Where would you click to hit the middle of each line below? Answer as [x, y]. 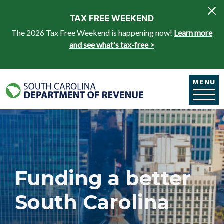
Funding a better [103, 178]
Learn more [193, 33]
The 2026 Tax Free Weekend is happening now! [93, 33]
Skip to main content [146, 7]
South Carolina [92, 202]
